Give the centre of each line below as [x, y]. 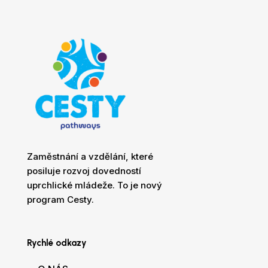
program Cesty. [60, 200]
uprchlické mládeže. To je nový [94, 185]
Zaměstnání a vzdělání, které [90, 157]
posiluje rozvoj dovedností [84, 171]
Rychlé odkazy [57, 243]
